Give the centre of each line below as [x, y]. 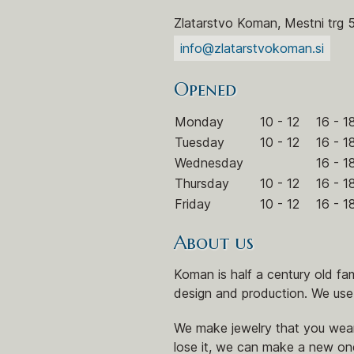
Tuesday [200, 143]
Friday [193, 204]
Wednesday [209, 163]
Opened [205, 90]
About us [214, 243]
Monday [199, 122]
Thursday [202, 184]
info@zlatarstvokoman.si [252, 49]
